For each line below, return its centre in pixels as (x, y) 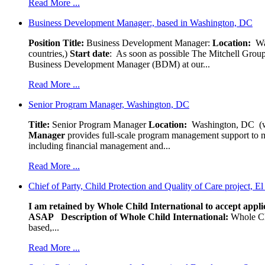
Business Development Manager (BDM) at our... (119, 64)
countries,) (49, 53)
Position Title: (56, 43)
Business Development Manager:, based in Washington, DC (140, 22)
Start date (90, 53)
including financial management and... (99, 146)
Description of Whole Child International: (145, 216)
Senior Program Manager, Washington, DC (109, 104)
